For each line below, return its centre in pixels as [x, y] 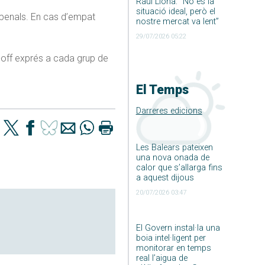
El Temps [162, 90]
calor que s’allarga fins [179, 167]
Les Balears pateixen [174, 147]
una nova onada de [172, 157]
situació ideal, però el [175, 12]
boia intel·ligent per [171, 238]
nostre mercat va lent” [177, 22]
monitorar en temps [173, 248]
